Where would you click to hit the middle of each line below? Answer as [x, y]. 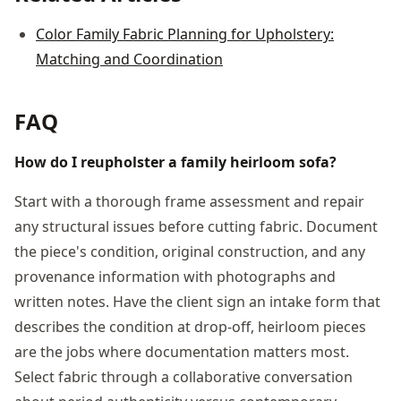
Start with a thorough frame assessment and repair [189, 201]
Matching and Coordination [129, 59]
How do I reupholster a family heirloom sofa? [175, 162]
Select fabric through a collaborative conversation [183, 376]
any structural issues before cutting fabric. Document [196, 226]
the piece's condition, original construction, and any [190, 251]
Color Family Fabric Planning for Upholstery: [185, 34]
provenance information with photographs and [175, 276]
